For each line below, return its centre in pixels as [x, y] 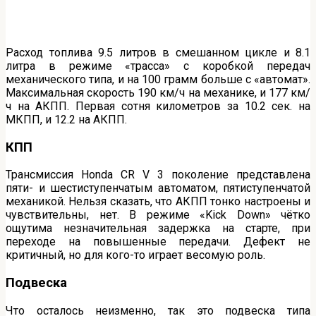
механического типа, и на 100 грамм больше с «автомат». [158, 79]
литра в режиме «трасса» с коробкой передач [158, 66]
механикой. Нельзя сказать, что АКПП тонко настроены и [158, 202]
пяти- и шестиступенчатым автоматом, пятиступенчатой [158, 188]
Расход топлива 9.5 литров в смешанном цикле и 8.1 [158, 52]
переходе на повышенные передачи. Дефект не [158, 242]
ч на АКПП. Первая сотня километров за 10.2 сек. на [158, 106]
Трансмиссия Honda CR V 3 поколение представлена [158, 175]
